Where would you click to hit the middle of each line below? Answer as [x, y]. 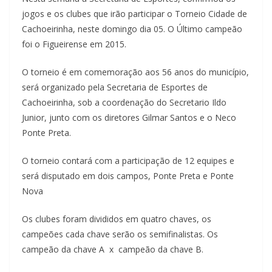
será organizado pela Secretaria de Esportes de [115, 87]
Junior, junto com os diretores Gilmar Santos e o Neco [129, 117]
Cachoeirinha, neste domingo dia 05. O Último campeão [132, 29]
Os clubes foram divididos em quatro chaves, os [117, 219]
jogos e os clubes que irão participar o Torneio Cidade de [134, 13]
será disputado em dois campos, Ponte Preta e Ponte [128, 175]
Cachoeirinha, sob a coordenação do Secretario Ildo [124, 102]
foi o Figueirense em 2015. [74, 44]
